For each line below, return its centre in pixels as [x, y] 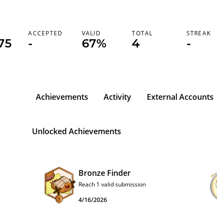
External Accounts [180, 97]
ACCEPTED [46, 33]
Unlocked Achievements [77, 131]
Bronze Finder [105, 173]
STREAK [199, 33]
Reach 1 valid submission [112, 184]
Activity [117, 97]
